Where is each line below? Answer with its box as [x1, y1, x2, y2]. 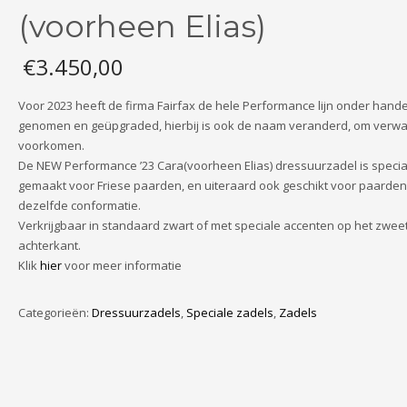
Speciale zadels [185, 304, 273, 321]
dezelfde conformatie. [17, 197, 141, 213]
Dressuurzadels [91, 304, 181, 321]
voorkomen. [17, 137, 84, 154]
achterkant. [17, 237, 81, 253]
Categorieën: [17, 304, 92, 321]
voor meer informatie [61, 257, 182, 273]
